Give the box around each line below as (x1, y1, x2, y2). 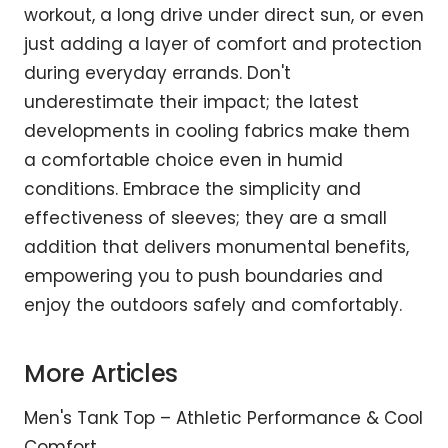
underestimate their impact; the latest (24, 90, 359, 115)
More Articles (24, 357, 179, 391)
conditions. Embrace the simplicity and (24, 177, 361, 202)
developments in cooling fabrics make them (24, 119, 410, 144)
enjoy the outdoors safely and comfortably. (24, 293, 402, 318)
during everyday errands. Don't (24, 61, 291, 86)
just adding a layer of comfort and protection (24, 32, 422, 57)
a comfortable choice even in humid (24, 148, 343, 173)
